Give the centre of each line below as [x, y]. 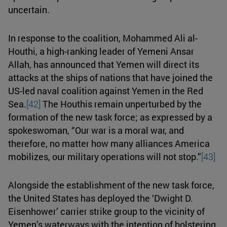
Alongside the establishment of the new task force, [111, 185]
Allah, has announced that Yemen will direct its [104, 64]
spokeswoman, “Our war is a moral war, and [96, 130]
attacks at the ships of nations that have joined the [110, 77]
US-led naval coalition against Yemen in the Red [106, 90]
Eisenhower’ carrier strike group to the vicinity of [106, 211]
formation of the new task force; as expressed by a [110, 117]
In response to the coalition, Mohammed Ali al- [103, 38]
